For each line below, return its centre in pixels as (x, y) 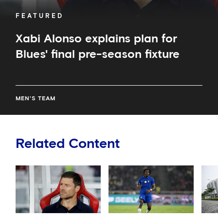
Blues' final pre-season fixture (98, 54)
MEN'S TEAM (36, 99)
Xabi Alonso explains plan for (96, 39)
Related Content (68, 144)
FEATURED (40, 16)
